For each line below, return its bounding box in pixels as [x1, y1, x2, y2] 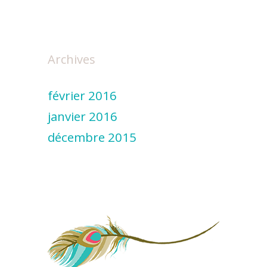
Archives [48, 51, 95, 68]
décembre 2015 [48, 129, 136, 146]
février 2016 [48, 87, 117, 104]
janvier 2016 [48, 108, 117, 125]
